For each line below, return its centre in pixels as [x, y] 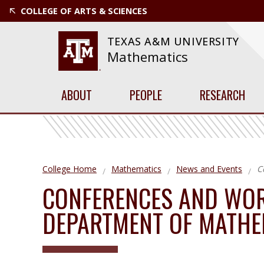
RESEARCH [222, 95]
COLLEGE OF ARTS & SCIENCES [84, 11]
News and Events [209, 169]
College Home [70, 169]
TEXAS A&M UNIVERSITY [173, 42]
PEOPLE [146, 95]
